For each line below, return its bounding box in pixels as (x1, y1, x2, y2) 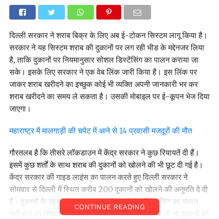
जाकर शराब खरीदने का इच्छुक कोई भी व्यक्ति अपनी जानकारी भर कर (9, 79, 198, 89)
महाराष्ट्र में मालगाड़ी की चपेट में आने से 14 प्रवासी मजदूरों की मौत (9, 125, 192, 135)
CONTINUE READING (74, 202, 145, 211)
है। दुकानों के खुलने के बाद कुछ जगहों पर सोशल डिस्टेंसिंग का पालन (9, 196, 198, 206)
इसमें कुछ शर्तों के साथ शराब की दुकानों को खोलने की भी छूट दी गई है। (9, 159, 203, 170)
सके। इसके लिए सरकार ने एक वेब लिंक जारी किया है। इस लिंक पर (9, 66, 197, 77)
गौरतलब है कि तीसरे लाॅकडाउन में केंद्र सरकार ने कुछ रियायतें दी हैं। (9, 147, 199, 157)
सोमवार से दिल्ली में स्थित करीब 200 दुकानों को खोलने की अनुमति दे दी (9, 184, 208, 194)
